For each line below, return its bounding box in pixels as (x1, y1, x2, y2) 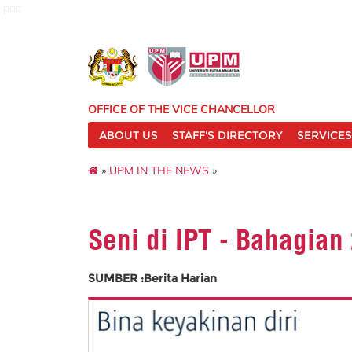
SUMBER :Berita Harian (88, 271, 217, 285)
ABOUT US (99, 128, 158, 142)
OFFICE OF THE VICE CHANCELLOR (88, 102, 275, 116)
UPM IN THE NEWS (109, 163, 209, 178)
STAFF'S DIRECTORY (172, 128, 283, 142)
